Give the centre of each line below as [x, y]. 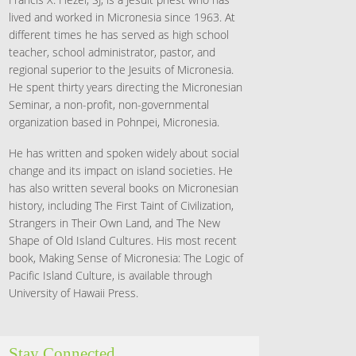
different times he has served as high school [119, 34]
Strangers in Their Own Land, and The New [114, 223]
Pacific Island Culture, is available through [110, 276]
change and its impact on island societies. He [121, 171]
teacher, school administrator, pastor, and [112, 52]
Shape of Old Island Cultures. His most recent [123, 241]
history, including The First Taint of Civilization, [121, 206]
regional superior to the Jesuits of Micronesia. [121, 69]
